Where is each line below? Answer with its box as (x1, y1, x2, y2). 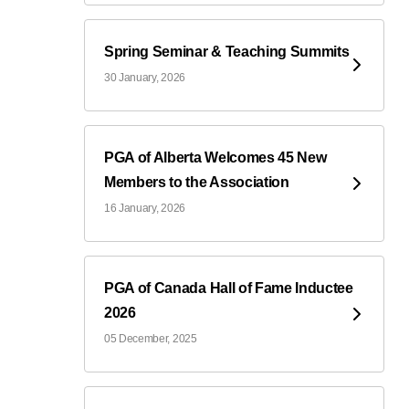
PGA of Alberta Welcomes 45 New (104, 149, 327, 165)
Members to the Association (104, 173, 289, 190)
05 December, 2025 (104, 331, 197, 345)
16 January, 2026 (104, 201, 185, 215)
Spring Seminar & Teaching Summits (104, 43, 350, 59)
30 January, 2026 (104, 70, 185, 84)
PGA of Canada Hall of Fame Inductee (104, 279, 353, 296)
